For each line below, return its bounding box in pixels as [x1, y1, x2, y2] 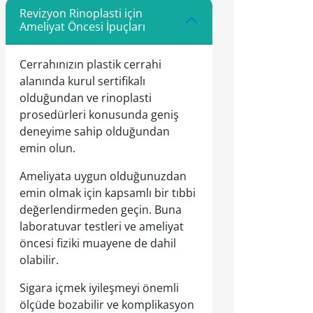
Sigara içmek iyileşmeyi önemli [20, 280, 179, 296]
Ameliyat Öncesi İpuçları [20, 19, 145, 34]
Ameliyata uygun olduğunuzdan [20, 168, 187, 184]
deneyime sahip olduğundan [20, 124, 170, 139]
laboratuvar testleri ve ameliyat [20, 219, 184, 234]
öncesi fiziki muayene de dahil [20, 235, 176, 251]
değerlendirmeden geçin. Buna [20, 202, 182, 217]
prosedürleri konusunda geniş [20, 107, 179, 122]
